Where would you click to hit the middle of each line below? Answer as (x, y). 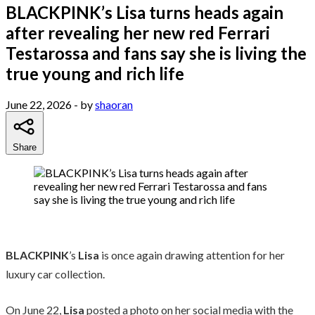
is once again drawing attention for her (192, 255)
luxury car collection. (55, 274)
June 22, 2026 (39, 104)
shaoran (114, 104)
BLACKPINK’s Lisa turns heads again (144, 12)
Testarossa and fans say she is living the (156, 53)
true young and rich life (95, 73)
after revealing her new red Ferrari (138, 32)
